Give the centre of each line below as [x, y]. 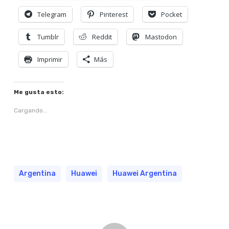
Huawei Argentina [144, 173]
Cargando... [30, 110]
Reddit [102, 37]
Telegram [52, 14]
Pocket [171, 14]
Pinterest [113, 14]
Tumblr [48, 37]
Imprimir [50, 59]
